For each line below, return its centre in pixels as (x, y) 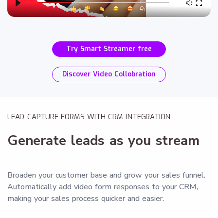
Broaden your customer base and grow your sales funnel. (106, 175)
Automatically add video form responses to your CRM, (103, 187)
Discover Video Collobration (109, 74)
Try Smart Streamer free (109, 49)
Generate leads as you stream (103, 140)
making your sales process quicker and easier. (86, 198)
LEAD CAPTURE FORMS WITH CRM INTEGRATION (89, 117)
